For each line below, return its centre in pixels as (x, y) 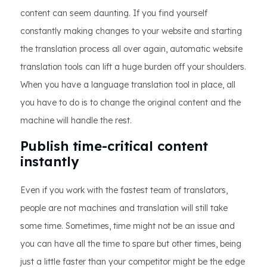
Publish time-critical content (114, 146)
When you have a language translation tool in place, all (128, 85)
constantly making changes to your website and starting (131, 31)
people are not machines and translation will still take (124, 208)
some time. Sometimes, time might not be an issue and (128, 226)
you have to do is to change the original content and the (131, 103)
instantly (49, 162)
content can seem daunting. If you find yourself (114, 13)
